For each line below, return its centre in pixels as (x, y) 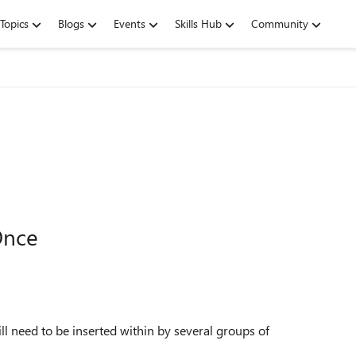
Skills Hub (198, 23)
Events (130, 23)
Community (280, 23)
